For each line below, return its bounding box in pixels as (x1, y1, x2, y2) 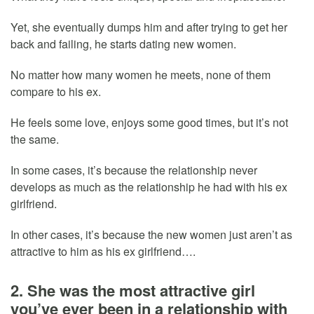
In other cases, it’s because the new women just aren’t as (11, 226, 292, 243)
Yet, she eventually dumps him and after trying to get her (11, 18, 287, 35)
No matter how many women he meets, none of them (11, 66, 271, 83)
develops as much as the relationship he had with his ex (11, 178, 287, 195)
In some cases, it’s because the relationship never (11, 161, 257, 178)
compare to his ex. (11, 83, 101, 100)
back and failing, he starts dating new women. (11, 35, 236, 52)
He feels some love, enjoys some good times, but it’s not (11, 114, 288, 130)
